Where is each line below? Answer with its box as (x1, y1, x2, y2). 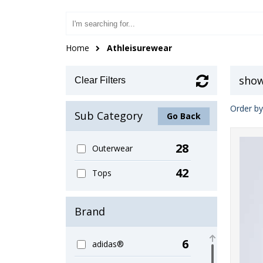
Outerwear (92, 143, 133, 154)
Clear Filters (75, 75, 126, 85)
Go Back (166, 110, 201, 122)
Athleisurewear (107, 42, 172, 53)
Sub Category (75, 109, 143, 123)
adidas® (92, 238, 124, 249)
